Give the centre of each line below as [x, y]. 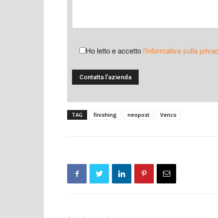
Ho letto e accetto [114, 50]
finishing [105, 115]
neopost [138, 115]
